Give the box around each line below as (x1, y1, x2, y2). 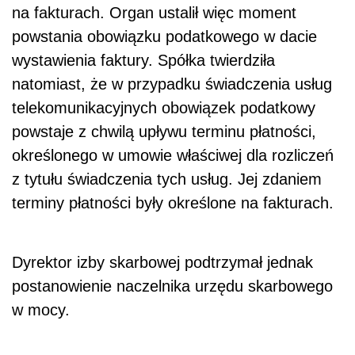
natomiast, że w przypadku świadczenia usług (12, 75, 332, 94)
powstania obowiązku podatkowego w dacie (12, 28, 317, 46)
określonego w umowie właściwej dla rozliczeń (12, 147, 334, 165)
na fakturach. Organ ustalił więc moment (12, 4, 296, 22)
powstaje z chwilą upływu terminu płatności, (12, 123, 316, 141)
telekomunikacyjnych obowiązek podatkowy (12, 99, 315, 117)
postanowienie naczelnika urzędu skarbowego (12, 277, 333, 296)
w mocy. (12, 301, 70, 319)
